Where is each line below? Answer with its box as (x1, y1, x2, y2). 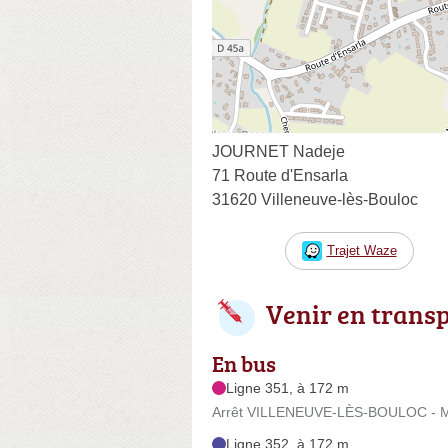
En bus (212, 347, 276, 379)
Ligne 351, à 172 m (226, 379, 349, 396)
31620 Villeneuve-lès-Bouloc (212, 190, 418, 208)
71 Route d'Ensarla (212, 166, 348, 184)
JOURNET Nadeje (212, 142, 345, 160)
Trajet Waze (326, 242, 397, 258)
